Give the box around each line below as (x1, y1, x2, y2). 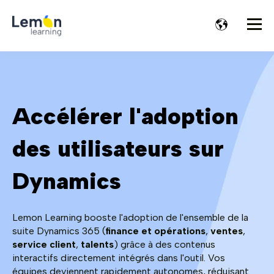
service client (12, 239, 76, 251)
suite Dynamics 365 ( (12, 225, 106, 237)
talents (81, 239, 114, 251)
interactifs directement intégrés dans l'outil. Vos (12, 252, 225, 264)
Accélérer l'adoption (12, 102, 239, 130)
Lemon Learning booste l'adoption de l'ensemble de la (12, 212, 248, 224)
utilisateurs (51, 135, 189, 163)
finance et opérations (106, 225, 206, 237)
